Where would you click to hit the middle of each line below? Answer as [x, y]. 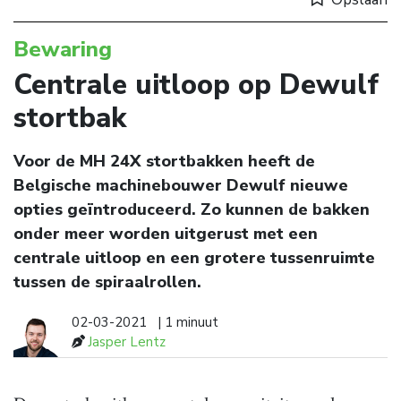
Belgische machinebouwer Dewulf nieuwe [181, 186]
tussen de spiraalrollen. [107, 282]
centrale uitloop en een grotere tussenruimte [194, 258]
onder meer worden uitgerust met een [166, 234]
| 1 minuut [188, 323]
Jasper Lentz [127, 342]
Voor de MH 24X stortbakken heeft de [164, 162]
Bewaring [63, 50]
